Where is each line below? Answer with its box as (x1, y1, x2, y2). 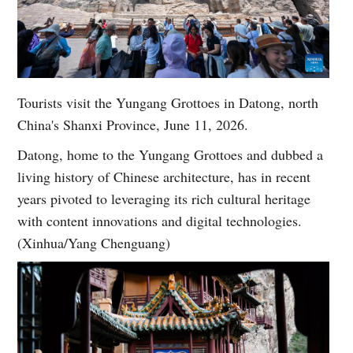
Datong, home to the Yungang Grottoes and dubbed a (17, 145, 324, 165)
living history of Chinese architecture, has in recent (17, 167, 311, 187)
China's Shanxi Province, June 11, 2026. (17, 115, 249, 135)
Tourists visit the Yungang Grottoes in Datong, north (17, 93, 319, 113)
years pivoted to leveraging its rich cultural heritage (17, 189, 311, 209)
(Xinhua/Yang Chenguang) (17, 233, 171, 253)
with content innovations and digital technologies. (17, 211, 303, 231)
